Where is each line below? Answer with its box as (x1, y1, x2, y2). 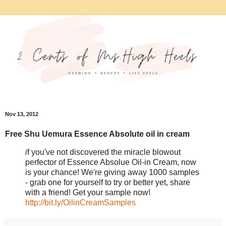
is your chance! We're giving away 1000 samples (25, 167, 199, 177)
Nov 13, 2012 (5, 111, 38, 118)
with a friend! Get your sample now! (25, 188, 150, 197)
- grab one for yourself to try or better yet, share (25, 178, 190, 187)
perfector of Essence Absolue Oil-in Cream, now (25, 157, 196, 166)
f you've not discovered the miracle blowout (27, 147, 181, 156)
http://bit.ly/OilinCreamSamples (25, 198, 136, 207)
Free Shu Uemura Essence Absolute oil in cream (5, 129, 190, 138)
